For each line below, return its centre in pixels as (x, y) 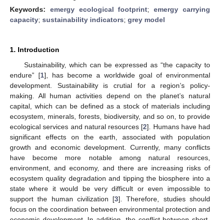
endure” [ (25, 75)
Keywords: (30, 9)
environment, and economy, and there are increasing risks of (110, 168)
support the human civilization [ (62, 199)
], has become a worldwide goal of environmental (127, 75)
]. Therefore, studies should (165, 199)
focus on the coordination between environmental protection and (110, 209)
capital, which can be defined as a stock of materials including (110, 106)
